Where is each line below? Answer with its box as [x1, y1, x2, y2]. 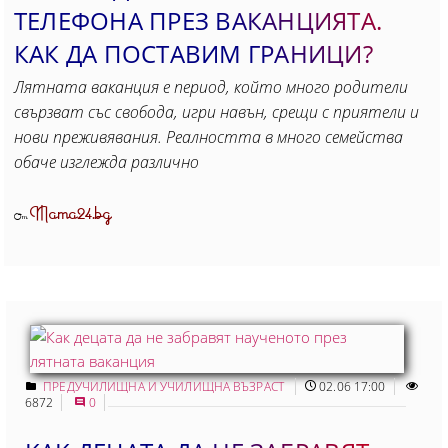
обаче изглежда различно [14, 150, 199, 173]
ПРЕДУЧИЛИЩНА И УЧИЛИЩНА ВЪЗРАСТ [43, 377, 288, 395]
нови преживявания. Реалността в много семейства [14, 125, 403, 148]
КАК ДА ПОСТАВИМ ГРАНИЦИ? [14, 36, 373, 70]
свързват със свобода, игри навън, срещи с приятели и [14, 100, 419, 123]
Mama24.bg [30, 199, 112, 229]
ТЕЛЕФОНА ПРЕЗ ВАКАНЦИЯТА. [14, 3, 382, 37]
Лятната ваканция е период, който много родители [14, 75, 408, 98]
